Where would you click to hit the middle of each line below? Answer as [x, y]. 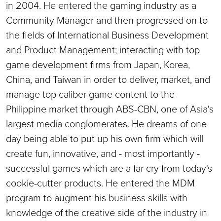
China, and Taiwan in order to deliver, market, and [108, 79]
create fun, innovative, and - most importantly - [103, 153]
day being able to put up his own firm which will [105, 138]
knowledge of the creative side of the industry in [107, 212]
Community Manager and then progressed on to [107, 20]
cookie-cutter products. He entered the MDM [100, 183]
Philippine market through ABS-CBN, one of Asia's [110, 109]
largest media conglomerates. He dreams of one [106, 124]
